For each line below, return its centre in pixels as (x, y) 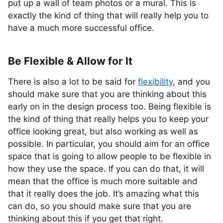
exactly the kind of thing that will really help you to (108, 15)
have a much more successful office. (81, 28)
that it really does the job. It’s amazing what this (104, 194)
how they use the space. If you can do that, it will (106, 169)
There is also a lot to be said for (73, 82)
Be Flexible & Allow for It (70, 61)
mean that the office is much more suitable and (103, 181)
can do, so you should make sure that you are (100, 206)
